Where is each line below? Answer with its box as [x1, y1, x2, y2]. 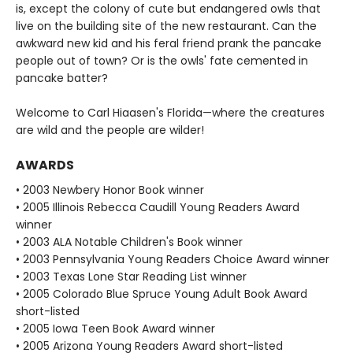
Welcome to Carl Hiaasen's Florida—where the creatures [16, 104, 325, 121]
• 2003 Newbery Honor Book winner [16, 181, 204, 198]
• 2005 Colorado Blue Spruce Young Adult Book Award [16, 285, 307, 302]
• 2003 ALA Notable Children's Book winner [16, 233, 243, 250]
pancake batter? [16, 69, 108, 86]
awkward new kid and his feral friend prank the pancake [16, 35, 321, 51]
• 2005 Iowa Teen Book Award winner [16, 320, 215, 336]
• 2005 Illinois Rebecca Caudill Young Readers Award [16, 199, 299, 215]
